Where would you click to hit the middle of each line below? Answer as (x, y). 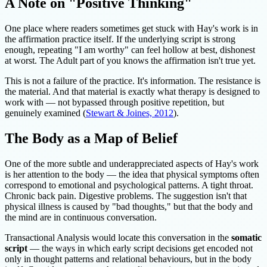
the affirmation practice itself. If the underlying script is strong (120, 39)
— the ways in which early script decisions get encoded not (140, 248)
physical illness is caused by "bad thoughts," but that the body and (129, 206)
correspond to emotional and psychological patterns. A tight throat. (129, 185)
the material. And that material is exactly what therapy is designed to (132, 92)
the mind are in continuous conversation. (81, 217)
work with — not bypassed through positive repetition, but (114, 103)
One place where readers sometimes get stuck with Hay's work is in (131, 29)
